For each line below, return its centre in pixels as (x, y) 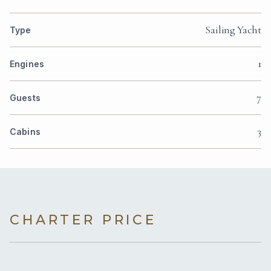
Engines (27, 64)
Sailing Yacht (233, 30)
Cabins (25, 132)
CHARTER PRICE (83, 220)
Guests (25, 98)
